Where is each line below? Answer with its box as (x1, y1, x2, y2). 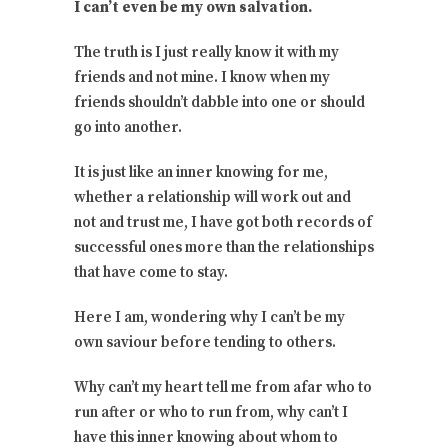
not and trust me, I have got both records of (74, 213, 372, 233)
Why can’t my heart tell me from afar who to (74, 378, 372, 398)
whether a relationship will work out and (74, 188, 351, 208)
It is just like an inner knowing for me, (74, 163, 328, 183)
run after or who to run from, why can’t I (74, 403, 348, 423)
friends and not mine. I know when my (74, 68, 330, 88)
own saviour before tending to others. (74, 333, 336, 353)
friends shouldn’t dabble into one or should (74, 93, 365, 113)
